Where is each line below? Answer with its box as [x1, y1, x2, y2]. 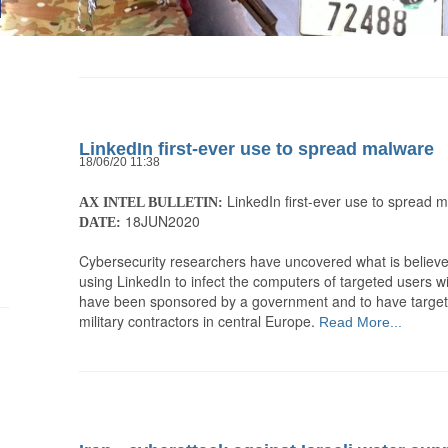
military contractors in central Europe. [79, 311, 315, 332]
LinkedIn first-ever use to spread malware [79, 139, 434, 160]
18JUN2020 [121, 211, 200, 232]
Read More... [315, 314, 402, 331]
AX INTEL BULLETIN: [79, 195, 223, 211]
